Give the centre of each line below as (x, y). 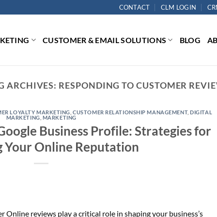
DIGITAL (201, 112)
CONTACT (134, 7)
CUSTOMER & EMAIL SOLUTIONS (104, 40)
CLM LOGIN (178, 7)
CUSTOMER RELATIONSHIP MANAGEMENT (130, 112)
